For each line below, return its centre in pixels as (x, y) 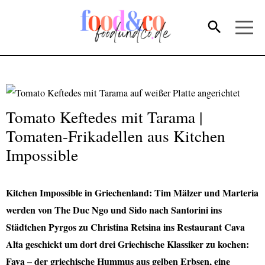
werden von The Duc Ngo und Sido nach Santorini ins (114, 209)
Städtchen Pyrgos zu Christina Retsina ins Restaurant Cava (125, 227)
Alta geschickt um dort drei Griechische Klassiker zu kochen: (127, 244)
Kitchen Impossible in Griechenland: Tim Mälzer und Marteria (132, 192)
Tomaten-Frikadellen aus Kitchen (116, 135)
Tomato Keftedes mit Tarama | (104, 117)
